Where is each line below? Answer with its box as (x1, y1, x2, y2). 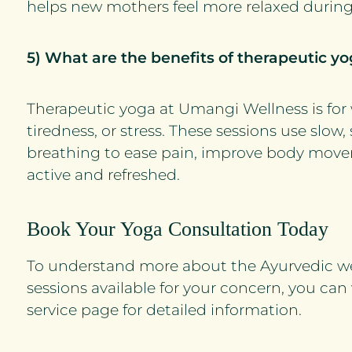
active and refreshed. (27, 166, 180, 184)
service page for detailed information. (27, 301, 302, 319)
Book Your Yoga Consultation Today (27, 218, 328, 240)
